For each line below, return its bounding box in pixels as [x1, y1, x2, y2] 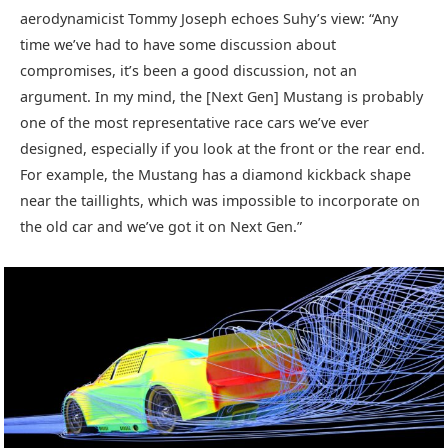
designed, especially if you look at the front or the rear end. [20, 139, 425, 159]
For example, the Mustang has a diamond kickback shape [20, 165, 411, 185]
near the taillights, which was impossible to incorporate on [20, 191, 420, 211]
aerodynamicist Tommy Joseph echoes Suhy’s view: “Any [20, 9, 398, 29]
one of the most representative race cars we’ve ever [20, 113, 369, 133]
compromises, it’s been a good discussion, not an [20, 61, 357, 81]
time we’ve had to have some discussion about [20, 35, 336, 55]
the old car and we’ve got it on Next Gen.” [20, 217, 302, 237]
